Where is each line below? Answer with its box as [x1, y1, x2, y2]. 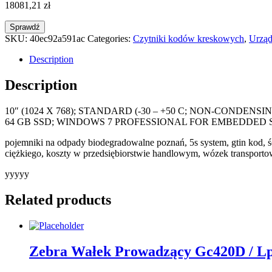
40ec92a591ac [30, 33, 85, 44]
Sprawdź [10, 22, 40, 32]
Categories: [87, 33, 133, 44]
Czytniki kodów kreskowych [133, 33, 244, 44]
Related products [5, 191, 111, 208]
